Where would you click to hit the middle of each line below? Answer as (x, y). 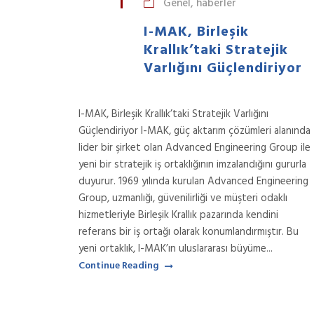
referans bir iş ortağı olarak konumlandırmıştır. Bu (189, 232)
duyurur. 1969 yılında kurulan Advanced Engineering (193, 182)
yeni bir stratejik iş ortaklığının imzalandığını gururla (192, 165)
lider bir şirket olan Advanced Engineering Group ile (194, 148)
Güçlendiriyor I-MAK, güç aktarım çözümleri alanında (194, 131)
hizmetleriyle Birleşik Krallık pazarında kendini (178, 215)
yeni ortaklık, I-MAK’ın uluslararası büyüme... (176, 249)
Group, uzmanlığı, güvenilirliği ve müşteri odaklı (183, 198)
